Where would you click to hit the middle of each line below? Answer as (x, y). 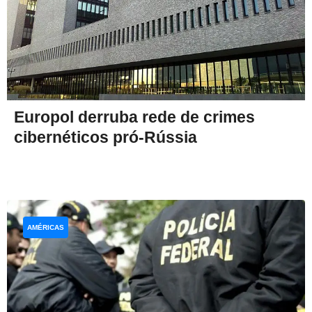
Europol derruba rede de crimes (134, 117)
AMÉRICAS (46, 227)
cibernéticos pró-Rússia (106, 137)
